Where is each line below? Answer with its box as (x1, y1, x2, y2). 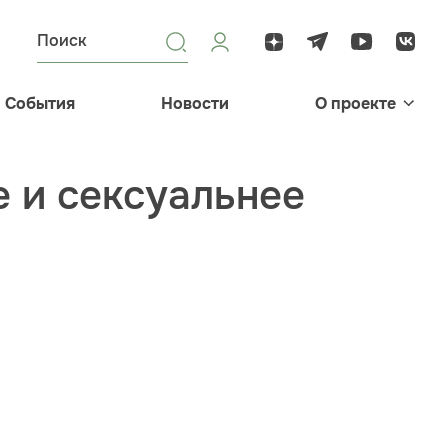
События (5, 93, 75, 114)
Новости (161, 93, 229, 114)
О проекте (315, 93, 396, 114)
